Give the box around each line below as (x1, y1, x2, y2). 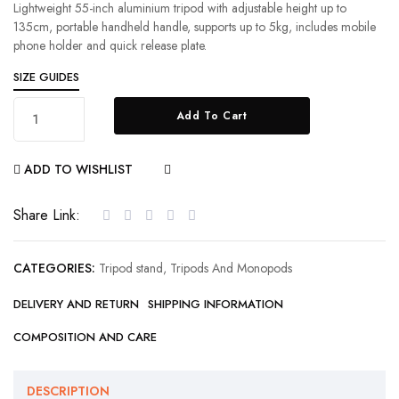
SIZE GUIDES (13, 69, 79, 85)
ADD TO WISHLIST (24, 160, 133, 178)
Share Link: (13, 205, 80, 225)
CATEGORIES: (13, 259, 95, 277)
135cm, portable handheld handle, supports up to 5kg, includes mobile (13, 18, 376, 36)
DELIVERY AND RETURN (13, 296, 139, 313)
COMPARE (184, 165, 230, 176)
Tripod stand (99, 259, 163, 277)
